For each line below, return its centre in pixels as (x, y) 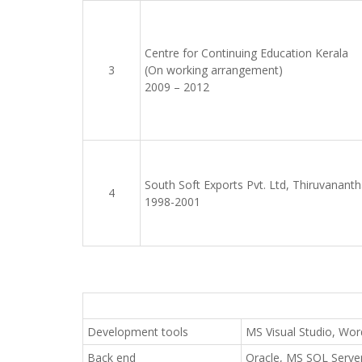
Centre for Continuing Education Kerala (246, 53)
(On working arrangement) (214, 70)
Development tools (138, 332)
